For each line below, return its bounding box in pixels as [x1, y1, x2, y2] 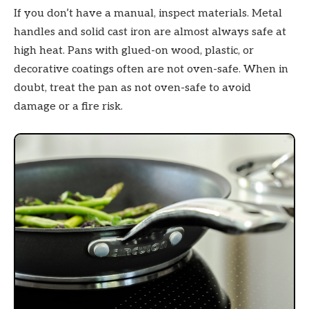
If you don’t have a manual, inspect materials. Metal [14, 7, 282, 21]
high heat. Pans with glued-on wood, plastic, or [14, 44, 254, 58]
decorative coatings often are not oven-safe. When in [14, 63, 288, 77]
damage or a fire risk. [14, 100, 123, 114]
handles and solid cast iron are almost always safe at [14, 26, 286, 39]
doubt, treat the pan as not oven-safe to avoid [14, 81, 251, 95]
